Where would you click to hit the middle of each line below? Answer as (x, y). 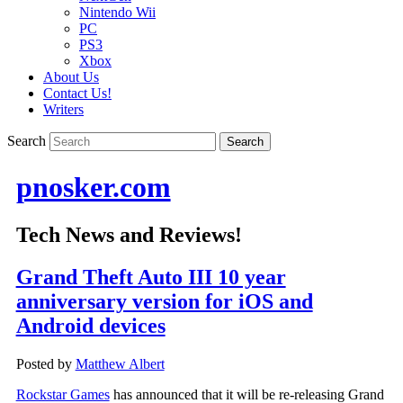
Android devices (90, 326)
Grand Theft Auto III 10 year (151, 278)
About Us (71, 77)
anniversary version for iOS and (164, 302)
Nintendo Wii (117, 13)
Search (27, 141)
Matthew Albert (120, 364)
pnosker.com (93, 187)
